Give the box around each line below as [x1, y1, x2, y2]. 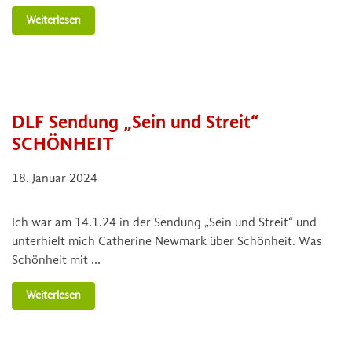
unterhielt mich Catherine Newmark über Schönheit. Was [12, 233, 321, 248]
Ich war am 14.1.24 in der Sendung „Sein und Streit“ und [12, 214, 317, 229]
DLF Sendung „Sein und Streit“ [12, 110, 259, 133]
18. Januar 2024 [12, 170, 97, 185]
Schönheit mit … [12, 252, 101, 267]
